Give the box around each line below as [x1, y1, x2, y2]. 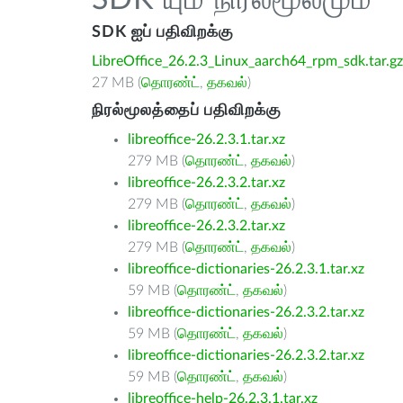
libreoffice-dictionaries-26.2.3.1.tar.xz [128, 262, 364, 276]
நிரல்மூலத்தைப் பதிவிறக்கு [92, 103, 282, 119]
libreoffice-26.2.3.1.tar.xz [128, 132, 285, 147]
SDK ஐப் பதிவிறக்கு [92, 24, 234, 40]
